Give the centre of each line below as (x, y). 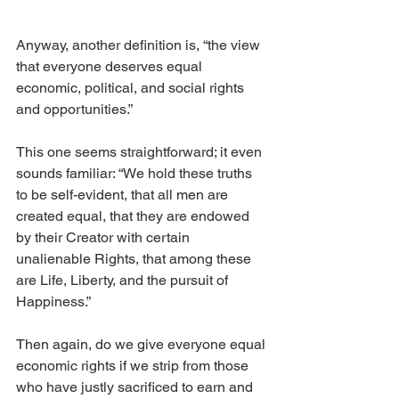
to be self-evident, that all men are (124, 195)
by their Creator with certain (105, 237)
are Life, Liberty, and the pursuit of (124, 280)
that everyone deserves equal (111, 66)
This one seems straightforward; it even (141, 152)
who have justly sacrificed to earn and (136, 387)
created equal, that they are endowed (134, 216)
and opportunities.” (74, 109)
